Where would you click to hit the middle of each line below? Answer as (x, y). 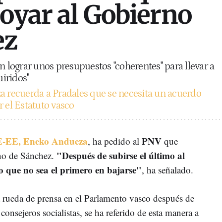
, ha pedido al (115, 141)
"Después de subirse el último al (121, 155)
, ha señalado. (167, 169)
